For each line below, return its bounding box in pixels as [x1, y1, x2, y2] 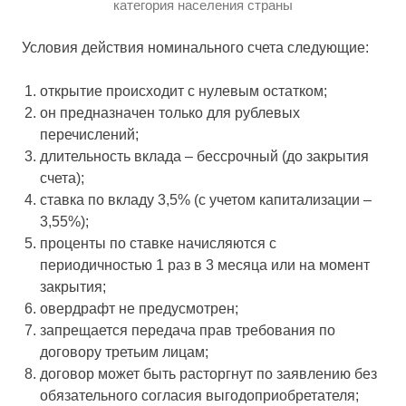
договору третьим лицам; [40, 343, 208, 360]
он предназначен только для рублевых [40, 104, 300, 121]
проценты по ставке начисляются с [40, 235, 276, 251]
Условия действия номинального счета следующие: [22, 39, 369, 55]
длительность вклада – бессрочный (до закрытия [40, 148, 369, 164]
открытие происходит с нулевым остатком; [40, 82, 327, 99]
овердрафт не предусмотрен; [40, 300, 238, 316]
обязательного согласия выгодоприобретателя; [40, 387, 359, 403]
